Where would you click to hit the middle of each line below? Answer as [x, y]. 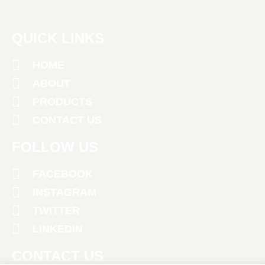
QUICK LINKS [58, 38]
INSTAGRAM [64, 192]
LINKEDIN [58, 229]
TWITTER [56, 210]
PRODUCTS [62, 101]
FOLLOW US [55, 147]
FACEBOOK [63, 174]
